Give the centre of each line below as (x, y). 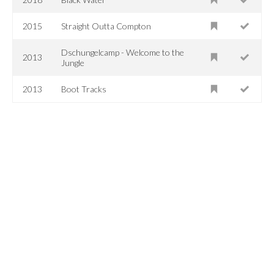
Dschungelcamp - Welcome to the (123, 52)
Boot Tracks (84, 89)
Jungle (73, 62)
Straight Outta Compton (106, 26)
